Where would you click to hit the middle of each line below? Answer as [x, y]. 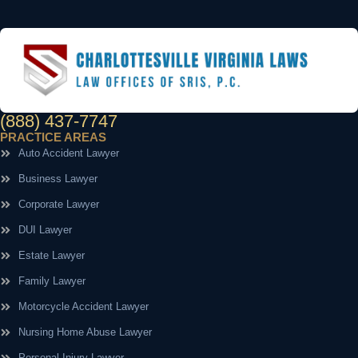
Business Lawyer [58, 178]
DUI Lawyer [45, 229]
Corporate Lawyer [58, 204]
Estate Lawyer [51, 255]
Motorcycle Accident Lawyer [83, 306]
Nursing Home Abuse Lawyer [85, 332]
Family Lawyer [52, 280]
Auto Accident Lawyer [68, 153]
